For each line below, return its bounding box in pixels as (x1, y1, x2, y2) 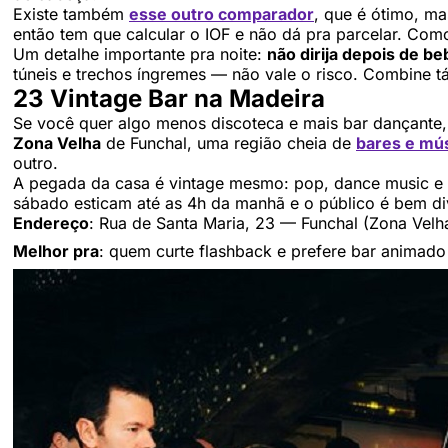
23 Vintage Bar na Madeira (13, 83, 325, 113)
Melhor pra (13, 240, 99, 261)
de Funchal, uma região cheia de (101, 132, 356, 153)
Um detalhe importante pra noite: (13, 43, 267, 64)
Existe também (13, 3, 129, 24)
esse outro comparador (129, 3, 314, 24)
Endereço (13, 212, 89, 233)
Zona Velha (13, 132, 101, 153)
